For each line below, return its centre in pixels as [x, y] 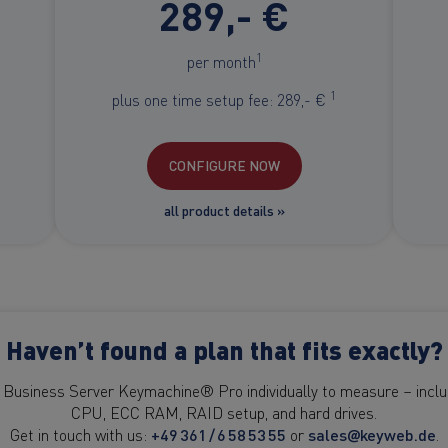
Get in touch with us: [80, 434]
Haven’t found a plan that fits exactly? [224, 350]
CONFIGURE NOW [224, 165]
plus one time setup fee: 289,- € [221, 98]
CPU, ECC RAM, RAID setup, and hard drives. [224, 412]
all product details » [224, 210]
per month [221, 60]
